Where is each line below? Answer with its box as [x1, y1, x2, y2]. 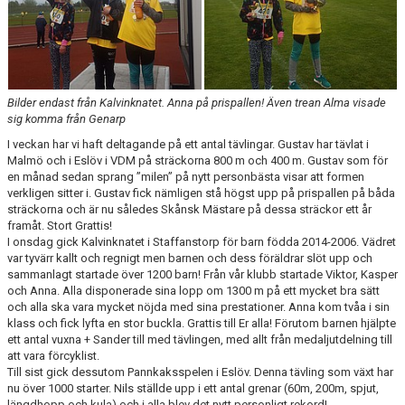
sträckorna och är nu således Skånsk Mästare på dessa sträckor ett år [7, 202, 372, 216]
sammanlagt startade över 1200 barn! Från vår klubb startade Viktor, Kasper [7, 268, 398, 281]
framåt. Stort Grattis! [7, 219, 112, 232]
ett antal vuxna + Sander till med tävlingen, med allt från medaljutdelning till [7, 333, 392, 346]
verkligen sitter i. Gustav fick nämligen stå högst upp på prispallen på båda [7, 186, 395, 200]
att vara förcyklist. [7, 349, 99, 363]
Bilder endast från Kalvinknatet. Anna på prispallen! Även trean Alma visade [7, 96, 386, 109]
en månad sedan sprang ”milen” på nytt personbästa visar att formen [7, 170, 364, 184]
